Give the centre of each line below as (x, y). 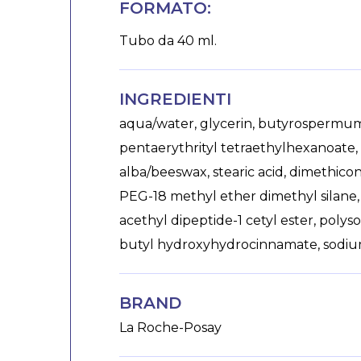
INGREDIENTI (175, 100)
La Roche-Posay (170, 328)
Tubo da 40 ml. (168, 41)
